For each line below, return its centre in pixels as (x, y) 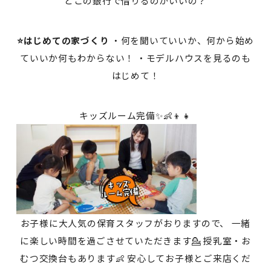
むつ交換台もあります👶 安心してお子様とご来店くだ (135, 258)
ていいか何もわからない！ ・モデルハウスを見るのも (135, 58)
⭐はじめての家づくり (63, 41)
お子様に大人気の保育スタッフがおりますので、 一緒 (135, 223)
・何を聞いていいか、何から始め (182, 41)
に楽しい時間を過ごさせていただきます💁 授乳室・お (135, 241)
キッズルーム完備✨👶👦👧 (135, 116)
